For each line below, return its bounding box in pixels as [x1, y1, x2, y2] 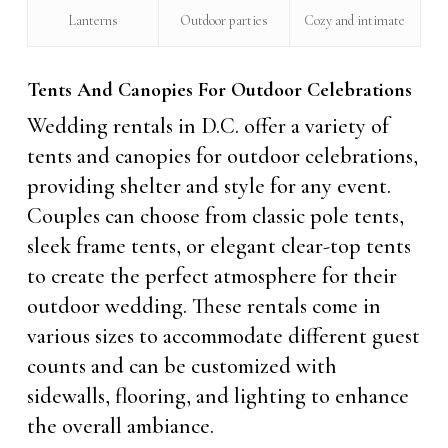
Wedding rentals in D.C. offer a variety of [26, 112, 389, 139]
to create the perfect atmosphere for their [26, 262, 397, 289]
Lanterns [67, 11, 118, 29]
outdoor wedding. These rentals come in [26, 292, 381, 319]
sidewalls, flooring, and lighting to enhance [26, 382, 409, 409]
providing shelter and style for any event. [26, 172, 391, 199]
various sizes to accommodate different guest [26, 322, 420, 349]
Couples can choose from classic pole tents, [26, 202, 404, 229]
